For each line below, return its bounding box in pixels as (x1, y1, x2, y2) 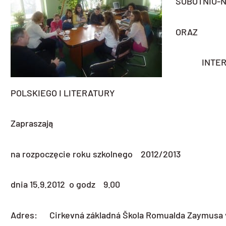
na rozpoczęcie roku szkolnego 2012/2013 (11, 148, 181, 159)
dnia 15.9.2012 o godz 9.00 (11, 179, 120, 190)
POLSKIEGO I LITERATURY (11, 87, 115, 98)
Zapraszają (11, 118, 53, 129)
